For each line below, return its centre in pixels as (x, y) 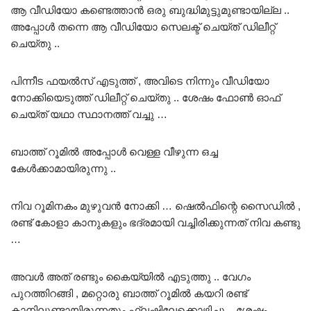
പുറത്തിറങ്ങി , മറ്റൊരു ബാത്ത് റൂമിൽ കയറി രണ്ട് (129, 293)
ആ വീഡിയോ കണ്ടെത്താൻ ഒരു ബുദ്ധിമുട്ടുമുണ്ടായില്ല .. (150, 10)
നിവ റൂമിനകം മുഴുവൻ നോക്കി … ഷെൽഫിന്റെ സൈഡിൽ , (155, 205)
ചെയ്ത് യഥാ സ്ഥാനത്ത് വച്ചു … (89, 114)
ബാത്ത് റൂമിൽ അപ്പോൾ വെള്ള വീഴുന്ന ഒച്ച (114, 151)
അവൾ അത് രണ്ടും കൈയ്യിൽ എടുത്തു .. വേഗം (131, 276)
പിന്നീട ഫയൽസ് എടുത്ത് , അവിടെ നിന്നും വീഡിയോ (140, 81)
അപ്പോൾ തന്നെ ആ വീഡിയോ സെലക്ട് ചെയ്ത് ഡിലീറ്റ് (143, 26)
